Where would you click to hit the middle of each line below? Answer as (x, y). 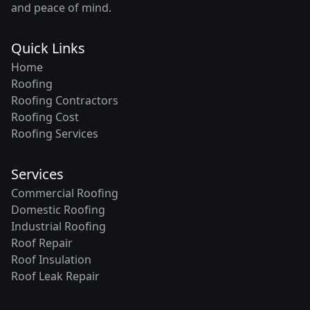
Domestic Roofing (58, 209)
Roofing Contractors (65, 100)
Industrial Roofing (58, 226)
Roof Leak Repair (55, 276)
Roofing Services (55, 133)
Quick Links (48, 48)
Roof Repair (42, 243)
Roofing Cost (45, 117)
